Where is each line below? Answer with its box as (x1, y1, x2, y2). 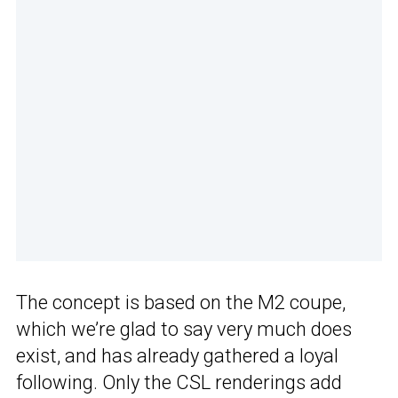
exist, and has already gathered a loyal (16, 345, 338, 368)
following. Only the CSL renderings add (16, 371, 342, 394)
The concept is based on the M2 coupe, (16, 291, 346, 314)
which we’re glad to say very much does (16, 318, 352, 341)
